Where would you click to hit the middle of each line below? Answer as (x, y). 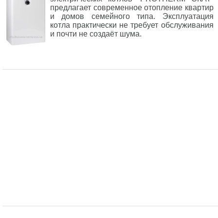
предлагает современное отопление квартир (132, 8)
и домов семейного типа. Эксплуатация (132, 16)
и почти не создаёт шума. (96, 34)
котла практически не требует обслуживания (132, 25)
